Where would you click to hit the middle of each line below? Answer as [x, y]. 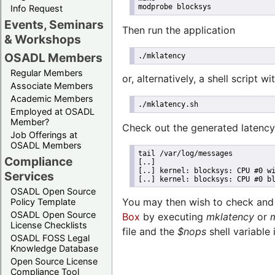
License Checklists [49, 225]
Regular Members [47, 72]
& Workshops [43, 39]
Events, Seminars [54, 24]
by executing [173, 217]
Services [29, 176]
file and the [150, 232]
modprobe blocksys [174, 7]
